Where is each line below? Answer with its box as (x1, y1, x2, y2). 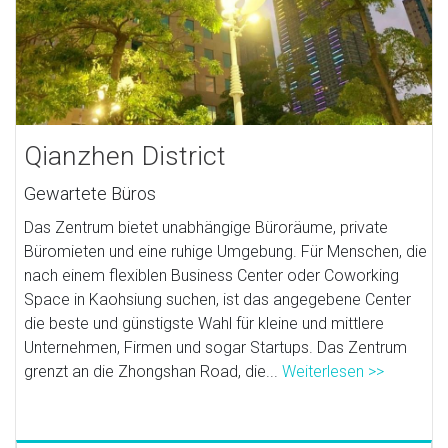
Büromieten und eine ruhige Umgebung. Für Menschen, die (24, 241, 428, 261)
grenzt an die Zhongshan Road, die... (24, 361, 283, 381)
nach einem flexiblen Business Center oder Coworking (24, 265, 400, 285)
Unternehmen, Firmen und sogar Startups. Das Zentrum (24, 337, 408, 357)
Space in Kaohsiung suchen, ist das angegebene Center (24, 289, 412, 309)
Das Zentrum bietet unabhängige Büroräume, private (24, 217, 389, 237)
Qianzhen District (24, 139, 227, 172)
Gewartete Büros (24, 182, 157, 204)
